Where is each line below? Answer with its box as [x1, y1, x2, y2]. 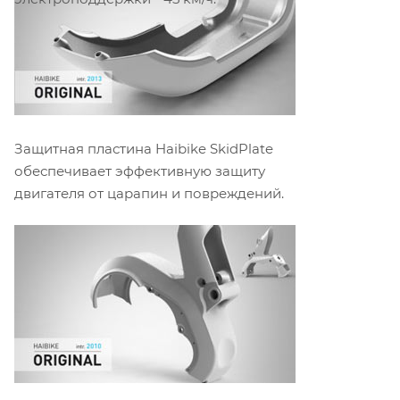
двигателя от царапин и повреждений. [14, 185, 284, 203]
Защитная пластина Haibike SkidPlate [14, 140, 273, 158]
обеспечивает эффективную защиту [14, 162, 265, 180]
